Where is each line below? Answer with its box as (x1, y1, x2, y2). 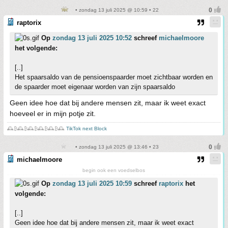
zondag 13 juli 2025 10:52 (52, 34, 132, 42)
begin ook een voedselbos (82, 167, 145, 173)
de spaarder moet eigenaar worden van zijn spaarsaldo (15, 82, 175, 91)
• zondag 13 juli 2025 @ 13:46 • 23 (73, 144, 159, 150)
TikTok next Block (66, 125, 107, 131)
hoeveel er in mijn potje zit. (10, 109, 96, 118)
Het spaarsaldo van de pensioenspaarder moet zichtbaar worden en (15, 73, 213, 81)
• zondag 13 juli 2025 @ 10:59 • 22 (73, 7, 159, 13)
